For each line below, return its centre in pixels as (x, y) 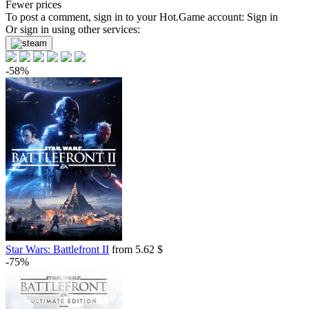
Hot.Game (182, 17)
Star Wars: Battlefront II (57, 249)
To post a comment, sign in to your (82, 17)
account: (226, 17)
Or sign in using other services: (73, 29)
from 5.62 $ (136, 249)
